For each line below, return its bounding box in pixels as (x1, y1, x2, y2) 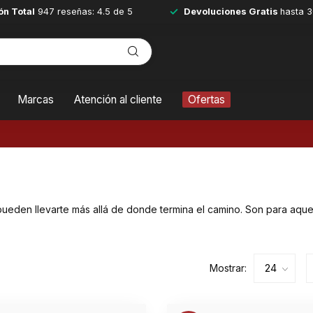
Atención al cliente (74, 93, 162, 106)
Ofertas (188, 93, 225, 106)
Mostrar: (209, 262, 247, 275)
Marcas (17, 93, 54, 106)
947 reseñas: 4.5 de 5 (35, 6, 133, 17)
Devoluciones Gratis (184, 6, 280, 17)
